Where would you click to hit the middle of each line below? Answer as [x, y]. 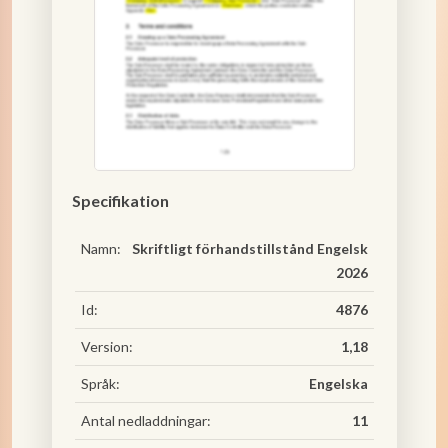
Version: [106, 346]
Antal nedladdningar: [145, 420]
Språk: [100, 383]
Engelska [338, 383]
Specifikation [120, 200]
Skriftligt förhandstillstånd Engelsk [249, 248]
